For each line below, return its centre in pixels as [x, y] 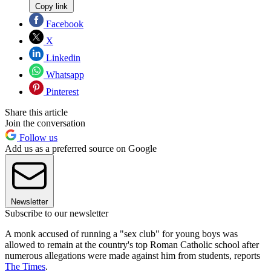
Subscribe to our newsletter [57, 213]
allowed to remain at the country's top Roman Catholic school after [132, 244]
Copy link [51, 6]
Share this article [36, 112]
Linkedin [62, 57]
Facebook [64, 24]
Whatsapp [64, 74]
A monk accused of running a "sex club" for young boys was [121, 233]
